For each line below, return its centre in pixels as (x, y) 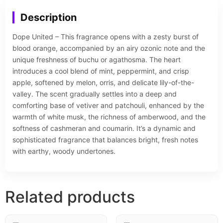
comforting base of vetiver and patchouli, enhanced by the (108, 106)
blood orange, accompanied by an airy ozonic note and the (109, 48)
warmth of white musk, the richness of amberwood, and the (109, 117)
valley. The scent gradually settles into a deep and (95, 94)
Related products (70, 197)
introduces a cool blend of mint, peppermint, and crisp (101, 71)
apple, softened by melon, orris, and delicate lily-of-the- (103, 83)
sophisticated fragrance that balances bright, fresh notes (105, 140)
